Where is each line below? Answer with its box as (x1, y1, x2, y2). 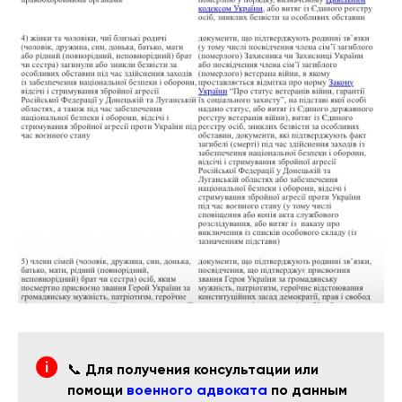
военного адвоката (127, 381, 267, 399)
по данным (267, 381, 347, 399)
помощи (67, 381, 127, 399)
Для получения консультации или (85, 361, 319, 379)
